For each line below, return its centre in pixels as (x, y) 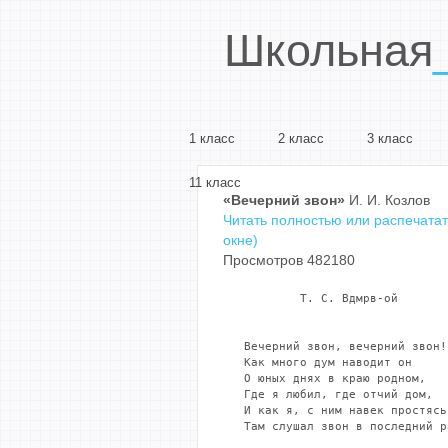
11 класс (215, 182)
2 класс (301, 138)
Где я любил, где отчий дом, (328, 394)
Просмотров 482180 (289, 260)
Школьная (328, 50)
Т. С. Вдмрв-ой (310, 298)
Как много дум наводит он (317, 362)
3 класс (390, 138)
